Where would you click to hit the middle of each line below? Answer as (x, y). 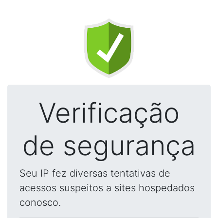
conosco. (40, 202)
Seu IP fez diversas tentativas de (95, 173)
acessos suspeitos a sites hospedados (107, 188)
